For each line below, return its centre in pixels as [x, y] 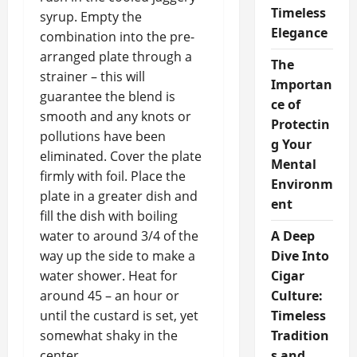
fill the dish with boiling [109, 216]
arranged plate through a [116, 57]
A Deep [292, 236]
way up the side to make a [118, 256]
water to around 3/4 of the [119, 236]
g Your [291, 144]
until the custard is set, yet [119, 316]
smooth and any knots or [116, 116]
